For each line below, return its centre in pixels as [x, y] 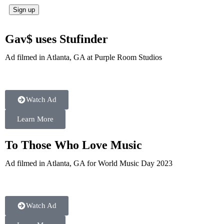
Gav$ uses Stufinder [56, 39]
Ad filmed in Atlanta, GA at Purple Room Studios [83, 57]
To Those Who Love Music [73, 145]
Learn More [35, 119]
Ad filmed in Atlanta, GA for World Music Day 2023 [89, 163]
